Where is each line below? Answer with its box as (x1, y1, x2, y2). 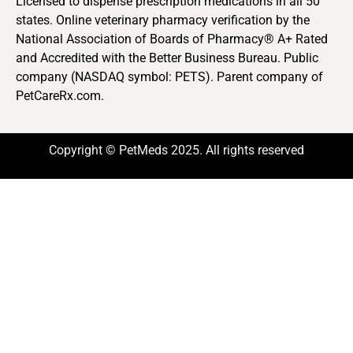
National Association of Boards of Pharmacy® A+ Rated (16, 32, 328, 47)
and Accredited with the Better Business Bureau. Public (16, 50, 318, 66)
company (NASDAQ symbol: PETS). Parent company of (16, 69, 323, 85)
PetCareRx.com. (16, 88, 104, 104)
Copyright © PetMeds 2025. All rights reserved (49, 142, 304, 158)
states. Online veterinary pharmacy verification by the (16, 13, 310, 28)
